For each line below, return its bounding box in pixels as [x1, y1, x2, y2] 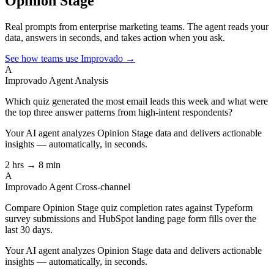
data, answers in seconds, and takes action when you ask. [5, 32, 225, 43]
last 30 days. [5, 224, 53, 235]
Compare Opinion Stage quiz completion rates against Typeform [5, 202, 253, 213]
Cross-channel [75, 181, 130, 192]
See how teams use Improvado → [5, 53, 135, 64]
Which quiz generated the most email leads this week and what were [5, 95, 268, 106]
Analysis [75, 75, 108, 86]
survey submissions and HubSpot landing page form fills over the [5, 213, 256, 224]
